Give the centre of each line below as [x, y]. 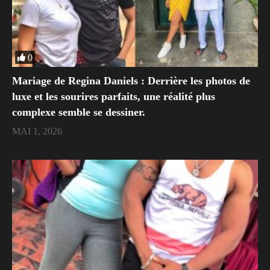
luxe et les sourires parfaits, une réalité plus [114, 96]
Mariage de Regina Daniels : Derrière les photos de [131, 80]
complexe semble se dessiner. [79, 112]
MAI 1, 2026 [37, 131]
